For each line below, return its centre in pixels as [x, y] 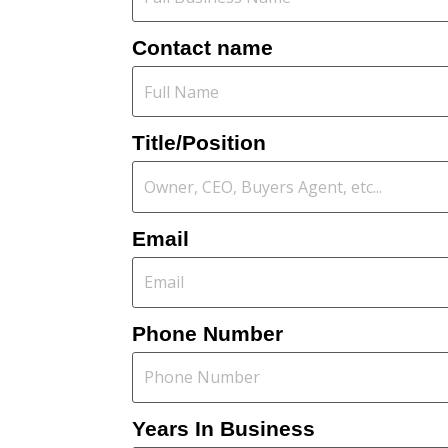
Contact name [202, 48]
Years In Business [223, 428]
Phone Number [207, 333]
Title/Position [199, 143]
